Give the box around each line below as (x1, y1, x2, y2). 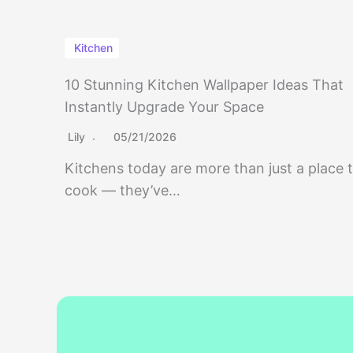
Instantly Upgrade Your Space (65, 98, 264, 116)
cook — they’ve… (65, 182, 180, 199)
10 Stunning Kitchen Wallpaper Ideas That (65, 76, 344, 94)
